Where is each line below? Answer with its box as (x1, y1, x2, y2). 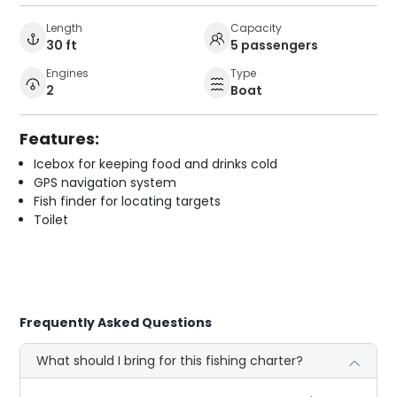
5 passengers (230, 36, 318, 55)
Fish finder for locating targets (34, 192, 222, 211)
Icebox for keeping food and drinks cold (34, 155, 278, 174)
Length (46, 20, 83, 36)
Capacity (230, 20, 282, 36)
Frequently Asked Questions (19, 314, 213, 332)
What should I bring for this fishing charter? (36, 352, 304, 370)
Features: (19, 128, 100, 151)
